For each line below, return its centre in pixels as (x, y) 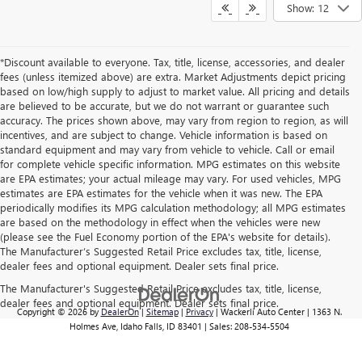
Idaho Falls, (141, 326)
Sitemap (162, 312)
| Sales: (218, 326)
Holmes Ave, (93, 326)
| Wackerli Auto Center (259, 312)
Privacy (199, 312)
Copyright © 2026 (53, 312)
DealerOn (120, 312)
